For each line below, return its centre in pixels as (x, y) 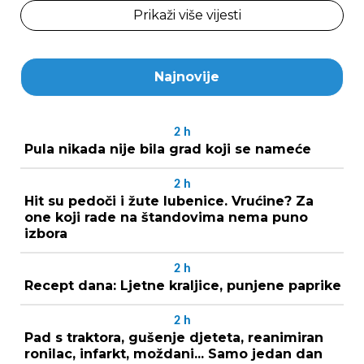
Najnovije (187, 77)
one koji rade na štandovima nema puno (166, 218)
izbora (46, 234)
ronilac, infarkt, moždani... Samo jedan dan (173, 354)
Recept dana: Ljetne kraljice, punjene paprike (183, 286)
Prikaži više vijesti (187, 15)
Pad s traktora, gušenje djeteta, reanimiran (174, 338)
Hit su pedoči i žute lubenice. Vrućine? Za (169, 201)
